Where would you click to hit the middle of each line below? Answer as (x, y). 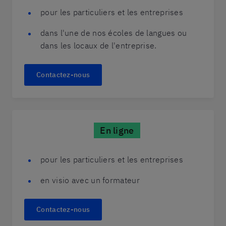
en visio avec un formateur (90, 180)
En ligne (117, 130)
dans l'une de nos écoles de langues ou (114, 33)
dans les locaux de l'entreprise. (99, 45)
